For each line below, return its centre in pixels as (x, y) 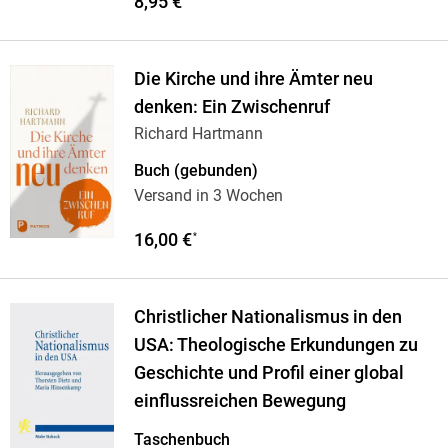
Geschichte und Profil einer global (268, 373)
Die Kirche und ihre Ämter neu (253, 79)
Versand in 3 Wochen (208, 196)
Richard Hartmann (198, 134)
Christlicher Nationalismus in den (267, 317)
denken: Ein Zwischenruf (231, 107)
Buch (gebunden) (195, 171)
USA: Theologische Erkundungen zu (275, 345)
